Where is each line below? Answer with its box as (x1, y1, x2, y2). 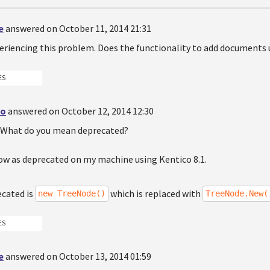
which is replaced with (108, 187, 202, 199)
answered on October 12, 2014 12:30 (8, 104, 154, 117)
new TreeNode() (38, 188, 105, 198)
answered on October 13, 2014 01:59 (5, 250, 151, 263)
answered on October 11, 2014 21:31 (5, 22, 151, 34)
